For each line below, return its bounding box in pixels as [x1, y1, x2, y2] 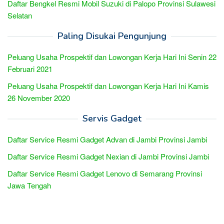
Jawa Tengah [7, 179, 51, 190]
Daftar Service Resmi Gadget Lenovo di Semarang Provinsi [7, 167, 202, 178]
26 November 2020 [7, 92, 70, 103]
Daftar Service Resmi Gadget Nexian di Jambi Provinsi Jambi [7, 150, 209, 161]
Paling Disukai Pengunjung [57, 29, 166, 42]
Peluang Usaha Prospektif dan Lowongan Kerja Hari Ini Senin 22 [7, 51, 216, 62]
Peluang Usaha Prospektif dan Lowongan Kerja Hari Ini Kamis [7, 80, 209, 91]
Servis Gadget [82, 112, 141, 124]
